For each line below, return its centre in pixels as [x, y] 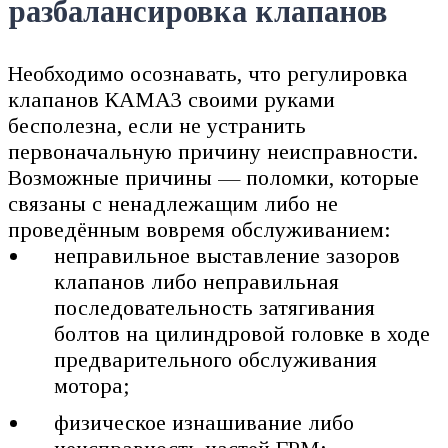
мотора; [92, 385]
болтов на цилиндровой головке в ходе [242, 333]
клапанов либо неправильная [197, 281]
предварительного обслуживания [216, 359]
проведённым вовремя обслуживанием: [199, 229]
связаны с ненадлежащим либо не [173, 203]
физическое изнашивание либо [204, 422]
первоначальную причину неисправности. [213, 151]
